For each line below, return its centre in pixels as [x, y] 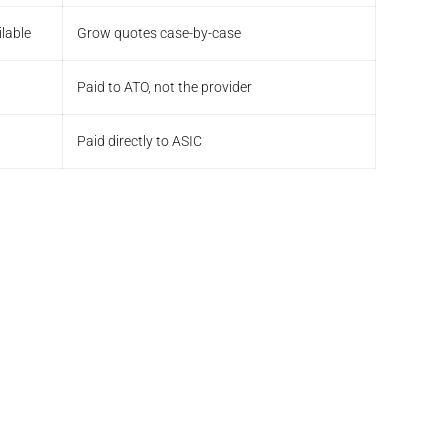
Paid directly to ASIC [139, 141]
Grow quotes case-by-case [159, 33]
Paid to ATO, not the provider [164, 87]
